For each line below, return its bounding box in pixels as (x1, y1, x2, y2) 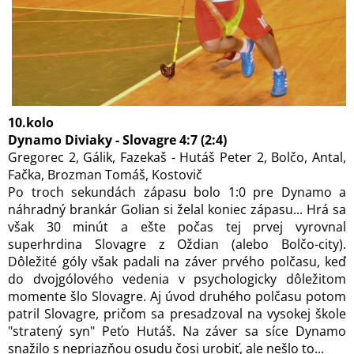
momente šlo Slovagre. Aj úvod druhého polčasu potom (8, 288, 346, 305)
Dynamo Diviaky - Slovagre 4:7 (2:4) (8, 131, 227, 149)
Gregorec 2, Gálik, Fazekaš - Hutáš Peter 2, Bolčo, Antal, (8, 149, 346, 166)
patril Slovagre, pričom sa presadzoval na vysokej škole (8, 305, 346, 322)
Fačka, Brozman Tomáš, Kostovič (8, 166, 202, 183)
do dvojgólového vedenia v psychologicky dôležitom (8, 270, 346, 288)
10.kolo (8, 114, 54, 131)
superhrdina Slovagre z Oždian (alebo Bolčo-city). (8, 235, 346, 253)
